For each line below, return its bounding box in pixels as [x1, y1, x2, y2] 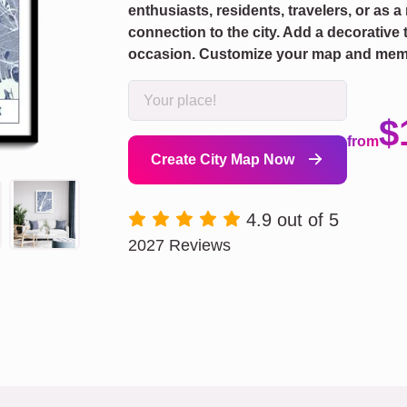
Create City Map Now [151, 152, 298, 168]
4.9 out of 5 [246, 210, 339, 231]
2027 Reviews [128, 236, 231, 255]
